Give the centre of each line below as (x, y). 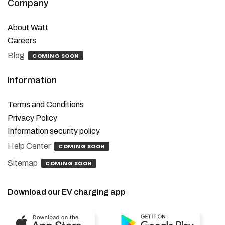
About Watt (28, 27)
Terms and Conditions (46, 104)
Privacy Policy (32, 118)
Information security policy (54, 131)
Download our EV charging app (67, 192)
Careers (22, 40)
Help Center (29, 146)
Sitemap (23, 163)
